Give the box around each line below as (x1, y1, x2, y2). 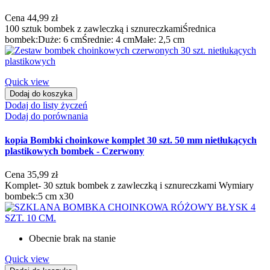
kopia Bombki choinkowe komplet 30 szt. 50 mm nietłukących (5, 134, 257, 145)
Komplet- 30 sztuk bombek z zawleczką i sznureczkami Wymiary (5, 180, 254, 190)
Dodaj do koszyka (10, 89, 72, 99)
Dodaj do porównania (5, 111, 88, 122)
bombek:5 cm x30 (5, 190, 74, 201)
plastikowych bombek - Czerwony (5, 145, 144, 156)
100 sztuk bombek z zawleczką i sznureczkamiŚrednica (5, 24, 216, 34)
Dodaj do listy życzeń (5, 100, 87, 111)
